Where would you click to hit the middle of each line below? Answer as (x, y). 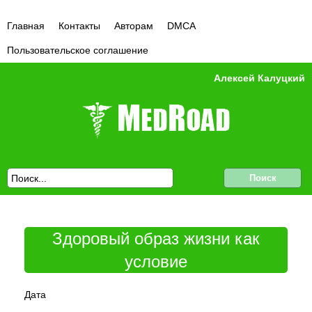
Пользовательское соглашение (78, 50)
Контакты (79, 26)
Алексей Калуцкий (259, 78)
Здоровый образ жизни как (156, 239)
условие (156, 262)
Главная (26, 26)
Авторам (134, 26)
